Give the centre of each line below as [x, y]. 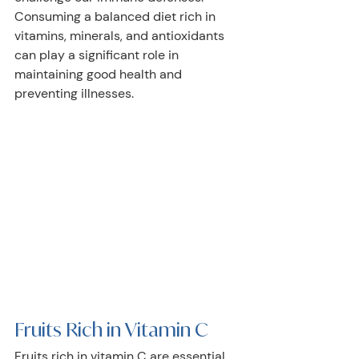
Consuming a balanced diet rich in [117, 16]
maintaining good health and [100, 74]
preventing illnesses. [76, 93]
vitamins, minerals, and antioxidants [121, 36]
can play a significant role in [98, 55]
